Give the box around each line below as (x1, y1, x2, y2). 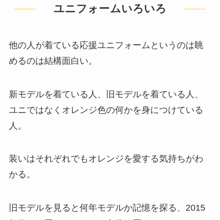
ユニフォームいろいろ (53, 2, 167, 15)
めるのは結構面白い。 (8, 55, 97, 66)
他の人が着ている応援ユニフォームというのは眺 (8, 40, 203, 50)
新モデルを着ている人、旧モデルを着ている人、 (8, 89, 203, 99)
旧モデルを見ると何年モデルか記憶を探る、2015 (8, 203, 205, 213)
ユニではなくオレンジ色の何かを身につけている (8, 105, 203, 115)
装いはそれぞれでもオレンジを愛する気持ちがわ (8, 154, 203, 164)
